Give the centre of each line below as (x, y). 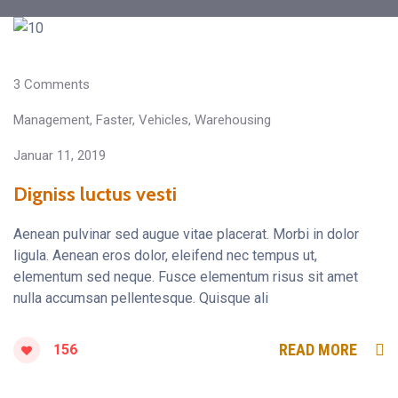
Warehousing (233, 120)
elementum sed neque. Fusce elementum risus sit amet (186, 277)
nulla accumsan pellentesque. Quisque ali (141, 298)
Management (52, 120)
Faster (114, 120)
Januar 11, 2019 (60, 156)
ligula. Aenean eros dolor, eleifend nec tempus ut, (165, 256)
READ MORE (318, 350)
